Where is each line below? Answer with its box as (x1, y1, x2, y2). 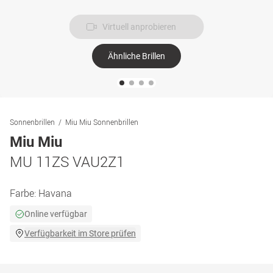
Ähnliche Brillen (108, 51, 165, 61)
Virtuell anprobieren (102, 22, 176, 32)
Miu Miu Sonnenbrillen (65, 117, 138, 127)
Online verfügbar (24, 209, 87, 219)
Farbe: (10, 186, 38, 200)
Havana (38, 186, 72, 200)
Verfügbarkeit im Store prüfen (24, 229, 136, 238)
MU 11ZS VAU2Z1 (10, 152, 124, 171)
